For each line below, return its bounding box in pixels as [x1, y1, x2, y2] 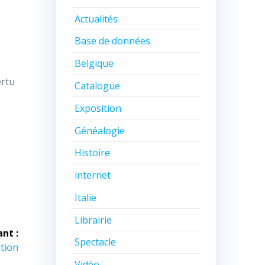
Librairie [75, 213, 112, 227]
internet [75, 169, 111, 182]
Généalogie [75, 124, 125, 137]
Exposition [75, 101, 122, 115]
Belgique [75, 57, 114, 70]
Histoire [75, 146, 111, 160]
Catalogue [75, 79, 121, 92]
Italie [75, 190, 97, 204]
